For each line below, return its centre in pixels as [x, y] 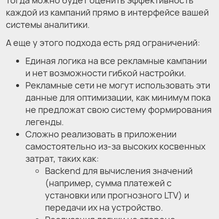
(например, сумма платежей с [108, 183]
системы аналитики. [48, 25]
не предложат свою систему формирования [119, 110]
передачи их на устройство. [104, 208]
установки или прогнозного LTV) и [117, 195]
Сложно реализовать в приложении [101, 134]
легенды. [45, 122]
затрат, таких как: [62, 159]
